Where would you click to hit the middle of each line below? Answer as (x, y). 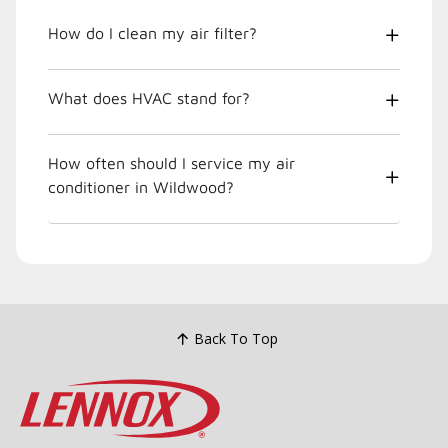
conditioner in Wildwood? (141, 186)
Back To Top (235, 339)
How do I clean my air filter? (152, 32)
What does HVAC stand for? (149, 97)
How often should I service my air (171, 162)
